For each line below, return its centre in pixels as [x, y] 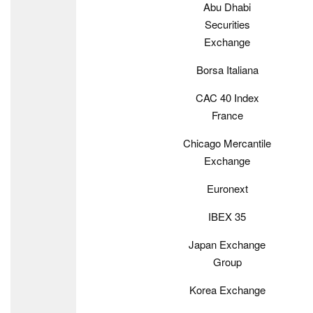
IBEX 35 [227, 216]
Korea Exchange [227, 290]
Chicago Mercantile [227, 143]
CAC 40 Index [227, 97]
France [227, 115]
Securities [227, 24]
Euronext [227, 188]
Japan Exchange [227, 244]
